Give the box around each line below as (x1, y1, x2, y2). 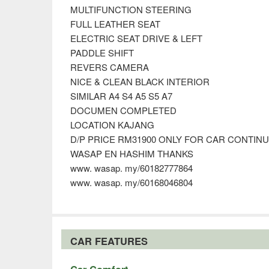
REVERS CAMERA (70, 60, 149, 73)
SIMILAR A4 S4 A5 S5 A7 (70, 89, 172, 102)
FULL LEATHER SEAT (70, 17, 160, 30)
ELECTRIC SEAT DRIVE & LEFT (70, 31, 202, 44)
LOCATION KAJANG (70, 118, 154, 131)
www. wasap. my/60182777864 (70, 161, 193, 174)
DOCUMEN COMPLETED (70, 103, 177, 116)
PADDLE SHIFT (70, 46, 134, 59)
